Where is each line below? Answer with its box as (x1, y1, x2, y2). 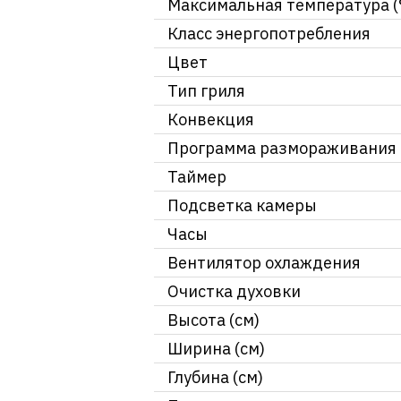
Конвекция (167, 109, 254, 131)
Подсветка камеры (167, 195, 317, 217)
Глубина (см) (167, 367, 263, 388)
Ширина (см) (167, 338, 265, 360)
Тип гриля (167, 81, 245, 102)
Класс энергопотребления (167, 23, 371, 45)
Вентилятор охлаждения (167, 252, 361, 274)
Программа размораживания (167, 138, 397, 159)
